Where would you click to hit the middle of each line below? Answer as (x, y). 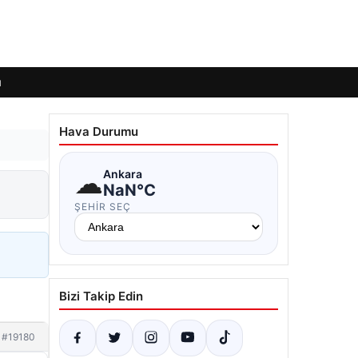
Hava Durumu (99, 131)
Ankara (123, 173)
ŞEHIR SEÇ (103, 207)
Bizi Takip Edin (101, 296)
